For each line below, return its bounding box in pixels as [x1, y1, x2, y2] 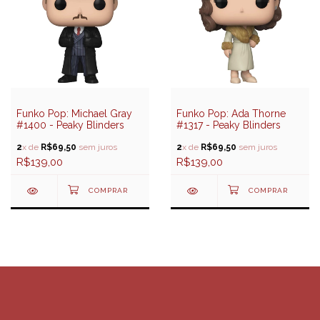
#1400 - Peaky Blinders [16, 119, 124, 131]
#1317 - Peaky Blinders [176, 119, 281, 131]
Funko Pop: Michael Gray [16, 107, 132, 119]
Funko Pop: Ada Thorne [176, 107, 286, 119]
